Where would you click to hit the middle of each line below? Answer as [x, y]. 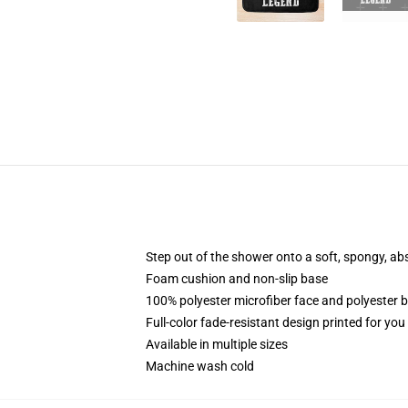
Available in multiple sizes [217, 344]
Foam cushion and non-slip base [237, 279]
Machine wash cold [200, 366]
